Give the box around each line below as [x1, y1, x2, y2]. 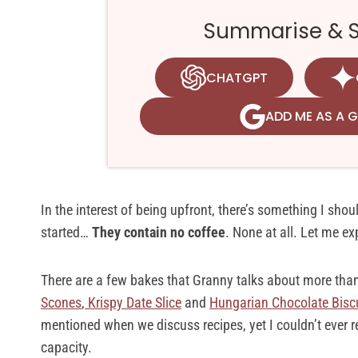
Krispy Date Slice [85, 294, 181, 311]
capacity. [41, 339, 92, 356]
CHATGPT [205, 68, 268, 87]
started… [41, 224, 92, 241]
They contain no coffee [92, 224, 225, 241]
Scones [41, 294, 82, 311]
